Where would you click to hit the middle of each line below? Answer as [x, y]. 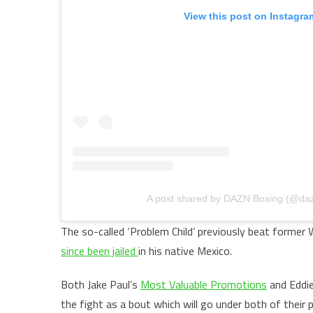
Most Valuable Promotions [204, 285]
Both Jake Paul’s [101, 285]
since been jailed [100, 251]
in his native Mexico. [185, 251]
